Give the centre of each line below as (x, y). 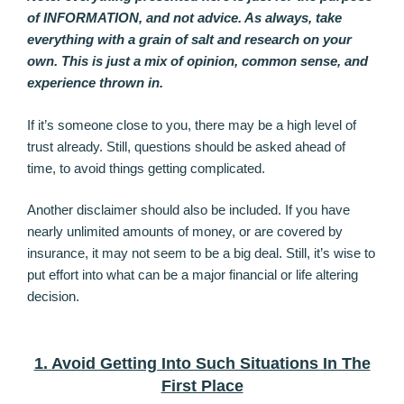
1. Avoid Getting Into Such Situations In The (202, 363)
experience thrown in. (95, 83)
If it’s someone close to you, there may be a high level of (192, 124)
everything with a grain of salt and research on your (189, 40)
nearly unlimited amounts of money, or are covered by (185, 232)
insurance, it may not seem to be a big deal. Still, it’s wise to (201, 253)
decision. (53, 297)
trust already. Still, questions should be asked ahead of (186, 146)
